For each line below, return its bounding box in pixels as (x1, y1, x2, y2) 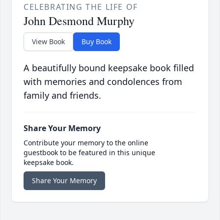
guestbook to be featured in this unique (24, 148, 155, 158)
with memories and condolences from (24, 76, 182, 88)
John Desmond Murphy (24, 13, 135, 29)
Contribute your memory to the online (24, 138, 148, 148)
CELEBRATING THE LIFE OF (24, 1, 138, 13)
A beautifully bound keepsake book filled (24, 62, 194, 74)
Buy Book (82, 37, 111, 47)
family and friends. (24, 89, 101, 102)
